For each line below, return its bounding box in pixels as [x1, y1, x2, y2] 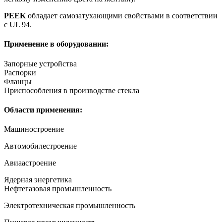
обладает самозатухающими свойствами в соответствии [26, 11, 218, 20]
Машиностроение [4, 125, 64, 134]
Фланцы [4, 77, 32, 86]
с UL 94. [4, 20, 32, 29]
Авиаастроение [4, 159, 56, 167]
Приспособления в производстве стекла [4, 86, 139, 95]
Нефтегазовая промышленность [4, 184, 111, 193]
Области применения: [4, 105, 82, 114]
